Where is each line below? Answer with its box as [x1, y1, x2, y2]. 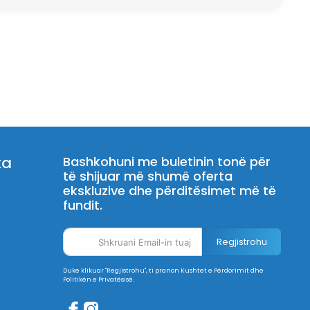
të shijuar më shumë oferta [63, 167, 233, 185]
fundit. [63, 197, 103, 214]
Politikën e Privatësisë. [63, 275, 135, 284]
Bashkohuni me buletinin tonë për [63, 153, 271, 170]
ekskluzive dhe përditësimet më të [63, 182, 277, 199]
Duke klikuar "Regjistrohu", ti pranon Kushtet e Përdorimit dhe [63, 266, 264, 275]
